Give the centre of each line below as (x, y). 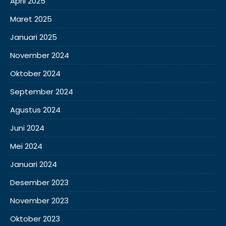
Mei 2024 (26, 146)
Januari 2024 (34, 164)
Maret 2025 (31, 19)
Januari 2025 (34, 37)
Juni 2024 (27, 128)
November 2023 (39, 200)
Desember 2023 (39, 182)
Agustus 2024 (35, 109)
